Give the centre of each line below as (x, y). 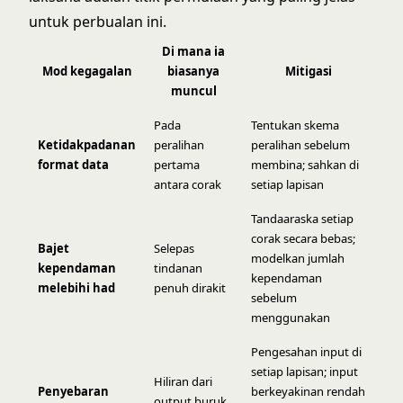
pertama (177, 165)
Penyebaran (73, 391)
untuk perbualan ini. (98, 22)
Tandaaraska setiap (302, 219)
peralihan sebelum (300, 145)
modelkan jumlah (298, 258)
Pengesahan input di (306, 352)
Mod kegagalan (87, 71)
